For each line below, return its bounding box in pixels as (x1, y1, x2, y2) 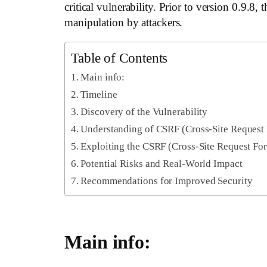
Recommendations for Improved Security (80, 175, 253, 187)
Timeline (80, 89, 117, 101)
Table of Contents (71, 50, 168, 66)
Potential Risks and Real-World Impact (80, 158, 243, 170)
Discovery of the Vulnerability (80, 106, 208, 118)
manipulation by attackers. (64, 15, 183, 29)
